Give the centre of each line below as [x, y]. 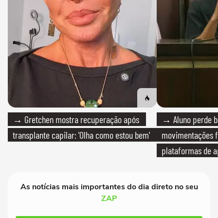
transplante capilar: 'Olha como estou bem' [81, 135]
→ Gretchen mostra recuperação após [76, 119]
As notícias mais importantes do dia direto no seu [109, 187]
